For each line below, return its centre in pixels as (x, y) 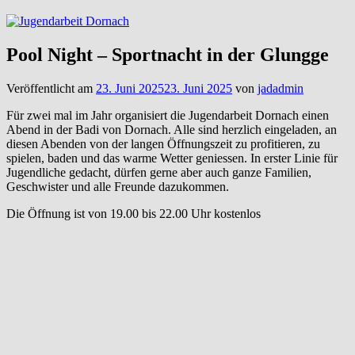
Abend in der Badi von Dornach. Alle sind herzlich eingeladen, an (172, 129)
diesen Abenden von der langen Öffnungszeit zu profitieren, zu (163, 143)
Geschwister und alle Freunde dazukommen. (118, 186)
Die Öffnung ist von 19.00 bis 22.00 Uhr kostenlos (134, 213)
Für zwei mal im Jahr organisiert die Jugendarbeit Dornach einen (168, 115)
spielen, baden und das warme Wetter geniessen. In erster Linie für (172, 158)
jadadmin (281, 88)
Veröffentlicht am (51, 88)
